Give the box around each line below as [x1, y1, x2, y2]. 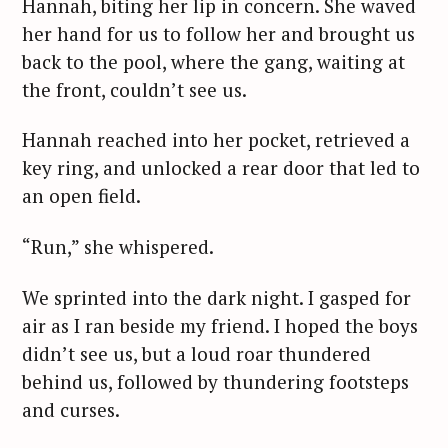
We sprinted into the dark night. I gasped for [22, 284, 411, 310]
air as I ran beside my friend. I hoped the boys [22, 312, 418, 338]
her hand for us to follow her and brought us [22, 20, 415, 46]
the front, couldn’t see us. [22, 76, 251, 102]
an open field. [22, 183, 145, 209]
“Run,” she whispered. [22, 234, 218, 260]
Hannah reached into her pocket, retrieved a [22, 127, 410, 153]
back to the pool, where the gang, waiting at [22, 48, 405, 74]
